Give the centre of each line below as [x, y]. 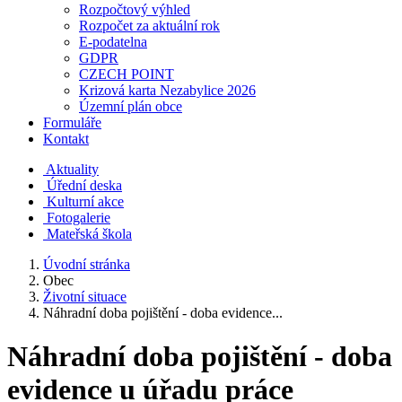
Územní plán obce [131, 106]
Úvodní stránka [87, 264]
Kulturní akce [85, 201]
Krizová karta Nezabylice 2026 [167, 90]
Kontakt [66, 139]
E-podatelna [113, 42]
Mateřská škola [89, 234]
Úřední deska [84, 185]
